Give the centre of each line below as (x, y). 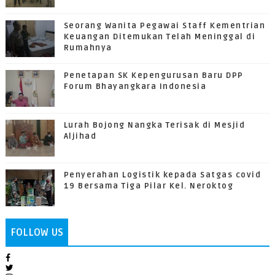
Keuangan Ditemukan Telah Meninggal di (160, 37)
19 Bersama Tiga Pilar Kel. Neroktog (149, 186)
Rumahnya (88, 48)
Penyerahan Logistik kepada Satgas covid (162, 175)
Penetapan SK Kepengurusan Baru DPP (153, 76)
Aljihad (80, 137)
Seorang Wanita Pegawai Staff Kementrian (165, 26)
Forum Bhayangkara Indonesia (135, 87)
